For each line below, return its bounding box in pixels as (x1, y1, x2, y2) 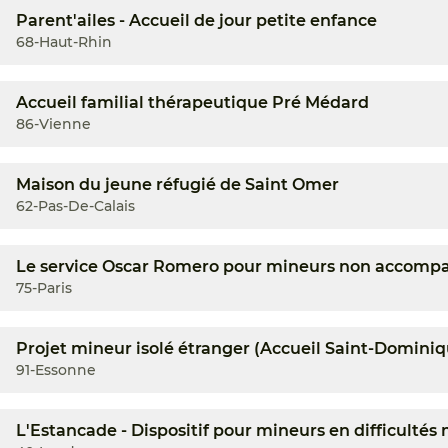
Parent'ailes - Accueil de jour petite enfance (16, 11, 377, 30)
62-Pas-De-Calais (16, 197, 135, 215)
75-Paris (16, 279, 72, 297)
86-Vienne (16, 115, 91, 133)
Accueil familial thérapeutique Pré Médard (16, 93, 369, 112)
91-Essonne (16, 361, 96, 379)
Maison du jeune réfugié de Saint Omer (16, 175, 339, 194)
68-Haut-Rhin (16, 33, 112, 51)
